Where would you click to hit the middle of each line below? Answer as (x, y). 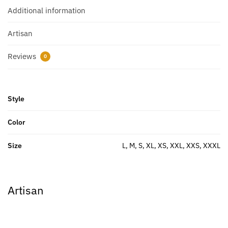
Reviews (23, 56)
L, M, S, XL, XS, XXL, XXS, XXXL (171, 145)
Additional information (47, 10)
